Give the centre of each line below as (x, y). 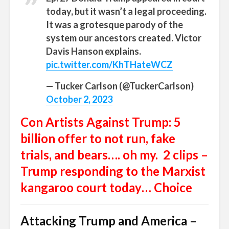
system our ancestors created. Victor (124, 38)
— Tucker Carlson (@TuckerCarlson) (120, 86)
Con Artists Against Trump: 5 (101, 122)
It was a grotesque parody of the (114, 25)
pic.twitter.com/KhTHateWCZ (109, 65)
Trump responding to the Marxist (113, 171)
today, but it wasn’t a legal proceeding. (126, 12)
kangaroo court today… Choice (106, 188)
